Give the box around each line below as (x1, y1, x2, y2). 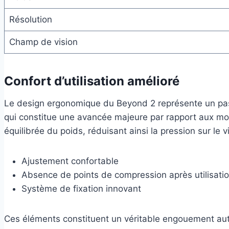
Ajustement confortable (21, 155, 119, 166)
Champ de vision (9, 36, 78, 47)
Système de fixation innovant (21, 183, 141, 194)
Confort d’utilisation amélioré (4, 73, 179, 88)
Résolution (9, 14, 52, 25)
